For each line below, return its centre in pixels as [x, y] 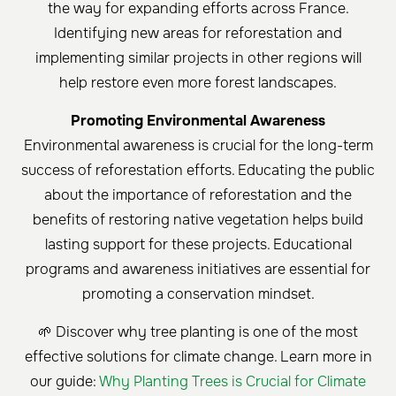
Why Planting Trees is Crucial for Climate [232, 382]
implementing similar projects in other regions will [198, 58]
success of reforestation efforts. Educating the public [198, 171]
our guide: [65, 382]
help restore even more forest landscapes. [198, 83]
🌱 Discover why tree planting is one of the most [198, 332]
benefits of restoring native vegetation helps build [198, 220]
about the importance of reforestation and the [198, 195]
